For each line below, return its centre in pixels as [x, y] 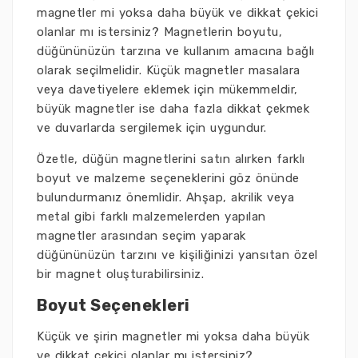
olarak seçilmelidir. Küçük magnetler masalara [169, 71]
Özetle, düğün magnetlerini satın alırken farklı [171, 159]
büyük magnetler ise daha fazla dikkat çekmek [173, 109]
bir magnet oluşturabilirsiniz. [120, 274]
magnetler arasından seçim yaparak [141, 236]
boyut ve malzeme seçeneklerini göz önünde [168, 179]
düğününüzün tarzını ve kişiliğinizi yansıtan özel [177, 255]
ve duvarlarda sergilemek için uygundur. [152, 128]
